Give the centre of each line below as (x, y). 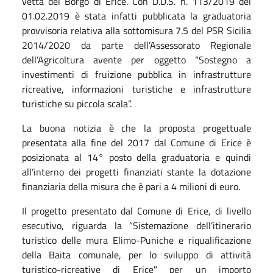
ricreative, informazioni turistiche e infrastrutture (136, 89)
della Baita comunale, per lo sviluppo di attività (136, 254)
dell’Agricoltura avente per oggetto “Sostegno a (136, 59)
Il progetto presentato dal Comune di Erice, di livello (136, 211)
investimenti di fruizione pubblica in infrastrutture (136, 74)
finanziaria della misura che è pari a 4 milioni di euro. (131, 186)
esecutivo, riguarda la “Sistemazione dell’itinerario (136, 225)
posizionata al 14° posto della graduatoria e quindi (136, 157)
